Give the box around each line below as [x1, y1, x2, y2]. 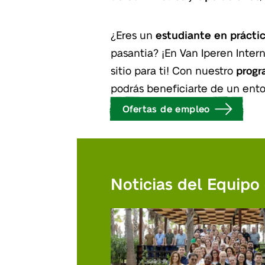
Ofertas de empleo [122, 102, 210, 114]
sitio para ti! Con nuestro [111, 63, 236, 76]
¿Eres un [111, 28, 156, 41]
